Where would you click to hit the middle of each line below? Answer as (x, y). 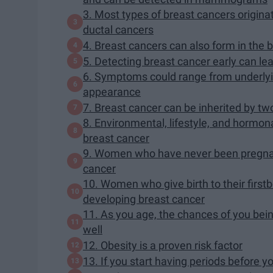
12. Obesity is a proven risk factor (163, 245)
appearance (112, 92)
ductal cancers (118, 30)
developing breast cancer (144, 199)
